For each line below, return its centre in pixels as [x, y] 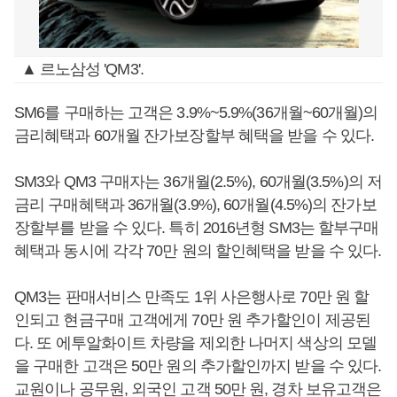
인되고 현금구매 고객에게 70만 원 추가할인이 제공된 [192, 320]
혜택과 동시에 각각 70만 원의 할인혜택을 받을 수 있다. [198, 251]
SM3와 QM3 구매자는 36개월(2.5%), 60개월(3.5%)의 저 [198, 182]
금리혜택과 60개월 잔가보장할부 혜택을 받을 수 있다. [195, 136]
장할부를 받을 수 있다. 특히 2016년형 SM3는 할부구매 [197, 228]
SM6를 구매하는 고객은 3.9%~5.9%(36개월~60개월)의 [196, 113]
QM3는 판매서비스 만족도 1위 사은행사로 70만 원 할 [192, 297]
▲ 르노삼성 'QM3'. [82, 69]
